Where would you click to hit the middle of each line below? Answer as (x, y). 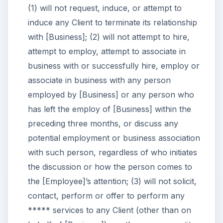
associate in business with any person (99, 80)
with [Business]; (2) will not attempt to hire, (109, 37)
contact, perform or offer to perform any (106, 196)
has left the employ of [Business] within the (109, 109)
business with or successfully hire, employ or (113, 66)
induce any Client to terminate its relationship (112, 23)
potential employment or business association (114, 138)
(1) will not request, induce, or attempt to (105, 8)
